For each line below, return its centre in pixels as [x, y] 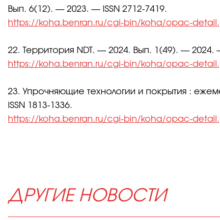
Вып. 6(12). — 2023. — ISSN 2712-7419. [87, 10]
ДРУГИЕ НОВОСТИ [87, 196]
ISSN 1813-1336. [40, 106]
